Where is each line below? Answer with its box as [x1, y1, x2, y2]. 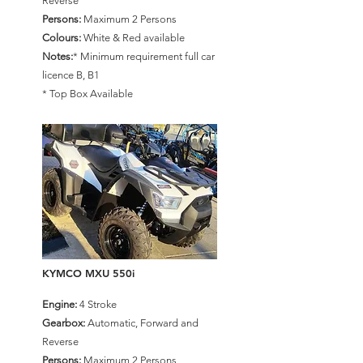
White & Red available [81, 32, 185, 44]
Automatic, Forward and [85, 317, 199, 329]
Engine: [42, 298, 77, 310]
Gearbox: [42, 317, 85, 329]
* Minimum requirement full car [73, 50, 215, 62]
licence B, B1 [42, 69, 100, 81]
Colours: [42, 32, 81, 44]
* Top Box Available [42, 88, 133, 100]
